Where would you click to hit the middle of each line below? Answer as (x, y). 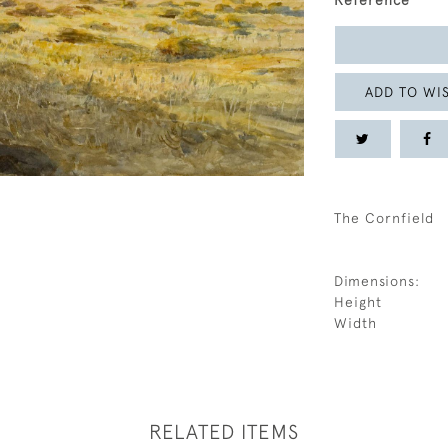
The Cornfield (384, 218)
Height (358, 302)
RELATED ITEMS (224, 431)
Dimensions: (377, 281)
